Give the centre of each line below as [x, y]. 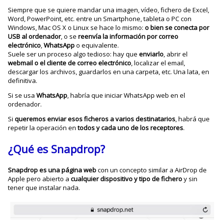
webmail [21, 63]
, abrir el [176, 54]
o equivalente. [97, 45]
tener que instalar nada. [44, 187]
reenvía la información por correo [128, 36]
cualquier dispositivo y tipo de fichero [127, 179]
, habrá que [193, 119]
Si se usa [22, 95]
